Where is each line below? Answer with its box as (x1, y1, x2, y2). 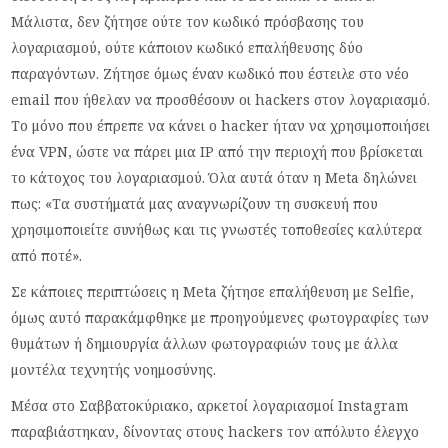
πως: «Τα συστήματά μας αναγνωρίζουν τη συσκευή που (11, 193, 379, 213)
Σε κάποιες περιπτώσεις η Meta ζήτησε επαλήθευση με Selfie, (11, 281, 415, 301)
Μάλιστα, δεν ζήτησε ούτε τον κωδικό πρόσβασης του (11, 11, 365, 31)
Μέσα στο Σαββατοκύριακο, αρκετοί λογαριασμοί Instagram (11, 395, 410, 415)
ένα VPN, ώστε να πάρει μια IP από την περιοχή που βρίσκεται (11, 141, 424, 161)
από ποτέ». (11, 245, 83, 265)
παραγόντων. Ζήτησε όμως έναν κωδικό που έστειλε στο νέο (11, 63, 410, 83)
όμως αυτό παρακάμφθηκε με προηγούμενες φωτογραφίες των (11, 307, 430, 327)
